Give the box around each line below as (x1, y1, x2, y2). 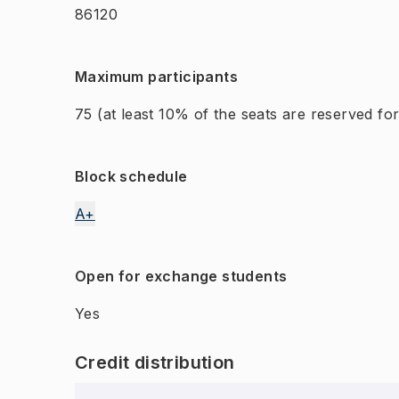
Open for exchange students (75, 267, 288, 285)
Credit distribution (75, 352, 235, 373)
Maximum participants (75, 68, 238, 85)
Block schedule (75, 167, 188, 185)
